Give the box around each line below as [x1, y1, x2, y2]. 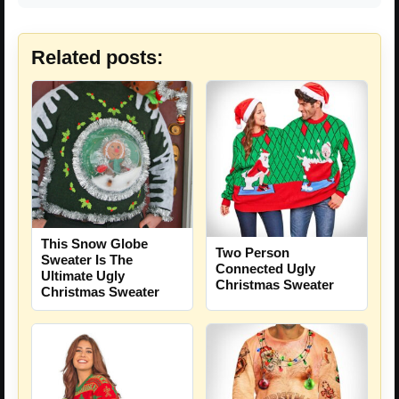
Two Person [216, 244, 289, 260]
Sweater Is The [41, 251, 133, 267]
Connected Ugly [216, 260, 315, 276]
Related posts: [31, 45, 163, 69]
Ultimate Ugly [41, 267, 125, 283]
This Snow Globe [41, 235, 148, 251]
